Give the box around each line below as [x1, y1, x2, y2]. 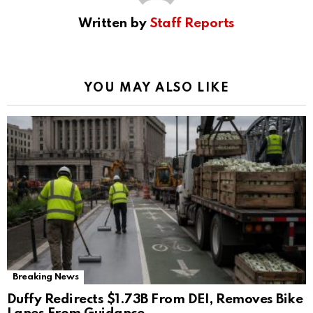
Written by [78, 16, 150, 30]
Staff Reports [149, 16, 235, 30]
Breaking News [13, 272, 79, 282]
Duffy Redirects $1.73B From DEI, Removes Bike [7, 292, 303, 306]
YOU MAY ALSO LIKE [83, 81, 230, 94]
